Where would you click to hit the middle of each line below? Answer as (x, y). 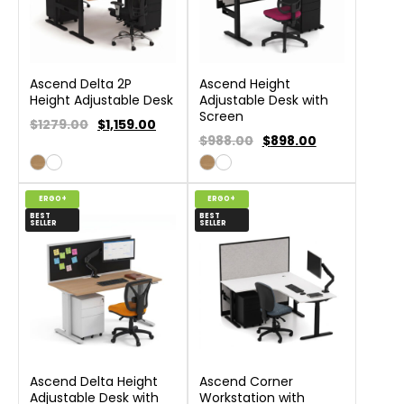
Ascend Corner (246, 381)
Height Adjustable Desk (101, 100)
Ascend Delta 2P (81, 83)
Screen (221, 116)
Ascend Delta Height (94, 381)
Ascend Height (244, 83)
